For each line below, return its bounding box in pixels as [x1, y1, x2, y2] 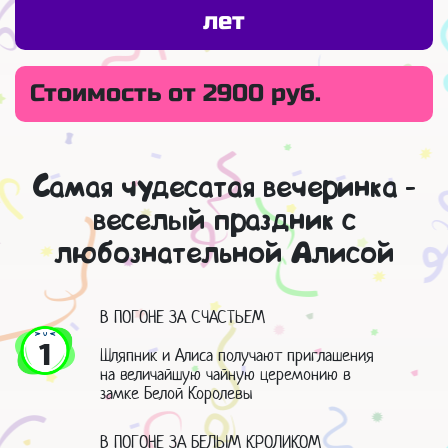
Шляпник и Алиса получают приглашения [100, 344, 374, 367]
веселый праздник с [92, 207, 356, 238]
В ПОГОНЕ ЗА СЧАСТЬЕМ [100, 306, 265, 329]
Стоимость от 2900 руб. [30, 79, 321, 109]
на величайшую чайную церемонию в [100, 363, 351, 386]
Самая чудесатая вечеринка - [32, 174, 416, 205]
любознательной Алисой [53, 240, 395, 271]
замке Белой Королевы [100, 382, 253, 405]
